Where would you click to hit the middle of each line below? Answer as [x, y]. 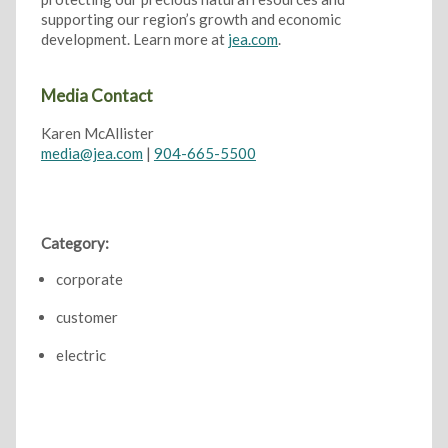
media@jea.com [91, 153]
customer [86, 317]
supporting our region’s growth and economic [190, 19]
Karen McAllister [97, 133]
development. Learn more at [134, 39]
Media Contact [96, 96]
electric [80, 355]
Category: [74, 243]
